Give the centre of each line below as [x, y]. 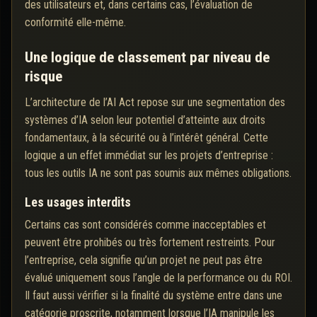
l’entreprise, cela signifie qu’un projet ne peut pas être [144, 260]
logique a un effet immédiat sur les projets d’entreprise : [149, 156]
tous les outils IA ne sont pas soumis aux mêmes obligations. [158, 173]
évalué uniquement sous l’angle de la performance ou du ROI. [158, 278]
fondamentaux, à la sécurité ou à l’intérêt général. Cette [146, 138]
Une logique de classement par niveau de [147, 58]
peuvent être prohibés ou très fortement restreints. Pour [150, 243]
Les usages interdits [78, 203]
